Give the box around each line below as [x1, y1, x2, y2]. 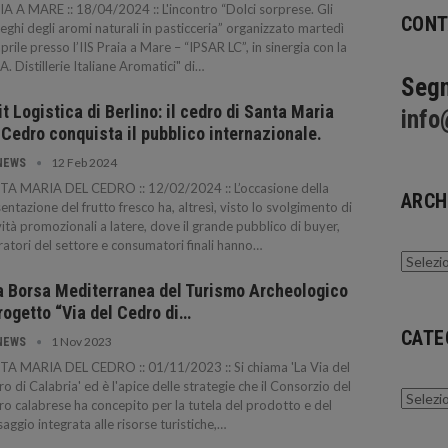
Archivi [400, 252, 443, 270]
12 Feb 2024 [51, 154, 117, 170]
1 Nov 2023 [51, 333, 112, 349]
